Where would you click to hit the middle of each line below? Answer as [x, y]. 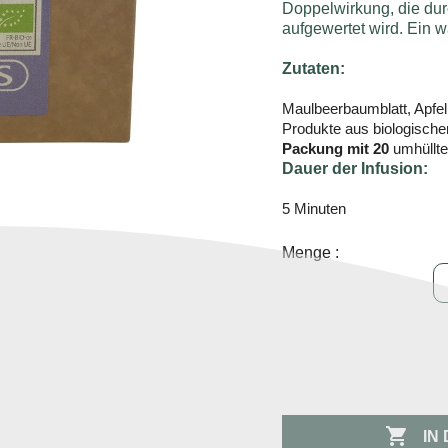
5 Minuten [314, 208]
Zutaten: [314, 68]
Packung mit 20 [336, 148]
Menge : [311, 252]
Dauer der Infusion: [355, 168]
